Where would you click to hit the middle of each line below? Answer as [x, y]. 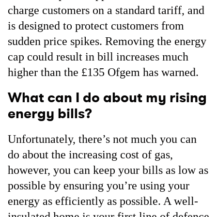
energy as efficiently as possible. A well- [103, 201]
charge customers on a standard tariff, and [106, 10]
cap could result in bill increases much [98, 57]
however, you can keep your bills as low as [108, 170]
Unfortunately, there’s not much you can [102, 139]
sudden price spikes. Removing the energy [107, 41]
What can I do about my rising [107, 98]
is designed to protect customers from [96, 26]
